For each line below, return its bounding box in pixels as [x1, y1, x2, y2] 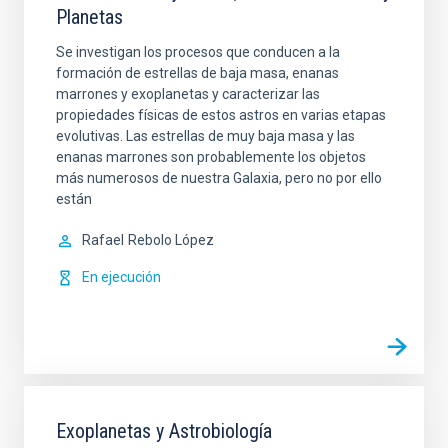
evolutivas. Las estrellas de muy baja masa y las [56, 128, 355, 144]
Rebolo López [128, 232, 214, 248]
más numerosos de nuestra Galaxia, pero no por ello [56, 170, 382, 186]
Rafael [82, 232, 124, 248]
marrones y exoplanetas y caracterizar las [56, 86, 320, 102]
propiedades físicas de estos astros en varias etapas [56, 107, 386, 123]
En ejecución [82, 269, 161, 285]
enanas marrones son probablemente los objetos [56, 149, 366, 165]
